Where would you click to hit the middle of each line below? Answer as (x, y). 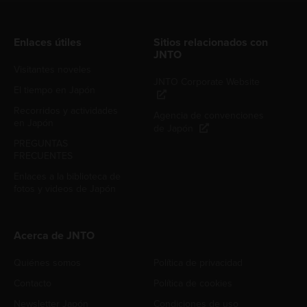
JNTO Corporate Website (207, 82)
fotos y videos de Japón (65, 188)
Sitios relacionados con (211, 42)
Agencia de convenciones (209, 115)
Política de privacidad (198, 262)
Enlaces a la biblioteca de (67, 176)
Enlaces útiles (48, 42)
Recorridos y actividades (66, 110)
